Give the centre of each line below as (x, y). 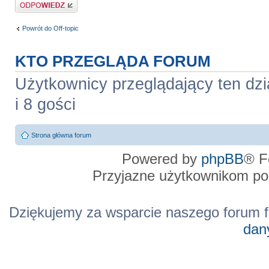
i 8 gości (45, 104)
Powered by (162, 159)
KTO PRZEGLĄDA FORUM (113, 61)
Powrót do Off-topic (50, 29)
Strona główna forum (61, 135)
